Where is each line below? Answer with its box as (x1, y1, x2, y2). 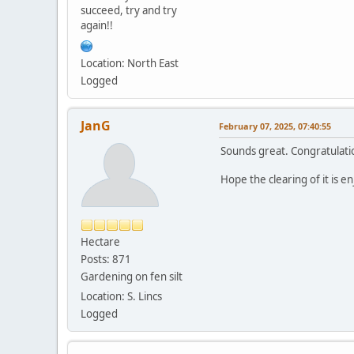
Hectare (81, 234, 120, 249)
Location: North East (81, 55, 179, 70)
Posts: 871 (81, 251, 131, 266)
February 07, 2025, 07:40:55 (219, 119, 331, 132)
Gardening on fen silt (81, 269, 183, 284)
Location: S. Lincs (81, 288, 162, 303)
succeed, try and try (81, 2, 177, 17)
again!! (81, 17, 113, 32)
